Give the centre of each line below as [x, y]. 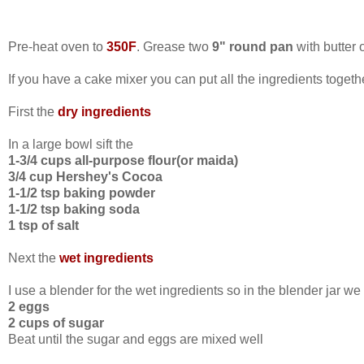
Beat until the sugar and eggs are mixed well [136, 339]
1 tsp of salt [43, 225]
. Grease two [174, 46]
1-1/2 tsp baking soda [74, 209]
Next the [34, 258]
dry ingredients [104, 111]
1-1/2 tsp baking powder [82, 193]
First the [33, 111]
